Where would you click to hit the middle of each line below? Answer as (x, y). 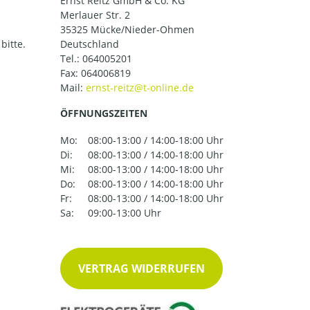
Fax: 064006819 (95, 73)
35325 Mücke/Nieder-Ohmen (127, 29)
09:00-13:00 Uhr (125, 213)
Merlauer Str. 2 (95, 15)
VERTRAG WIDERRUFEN (142, 269)
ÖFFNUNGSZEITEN (104, 113)
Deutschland (90, 44)
